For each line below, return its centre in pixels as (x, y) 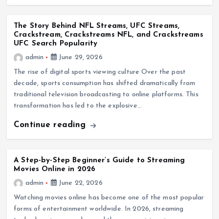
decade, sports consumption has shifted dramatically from (105, 84)
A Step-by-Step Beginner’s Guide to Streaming (99, 160)
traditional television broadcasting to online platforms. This (106, 95)
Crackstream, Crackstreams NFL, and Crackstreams (109, 35)
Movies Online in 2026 (55, 169)
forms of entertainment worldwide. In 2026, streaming (99, 209)
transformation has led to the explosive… (78, 106)
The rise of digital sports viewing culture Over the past (100, 72)
